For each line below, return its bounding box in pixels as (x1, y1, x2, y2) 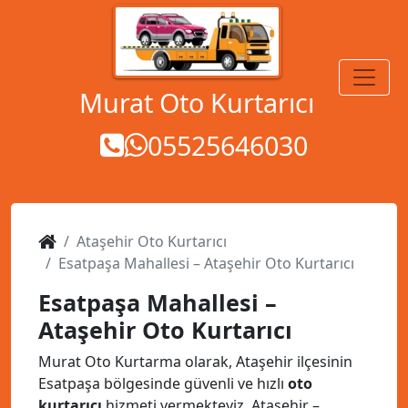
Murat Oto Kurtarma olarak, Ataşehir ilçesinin (38, 352, 352, 372)
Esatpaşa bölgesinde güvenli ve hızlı (38, 373, 288, 393)
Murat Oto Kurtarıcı (79, 85, 314, 120)
